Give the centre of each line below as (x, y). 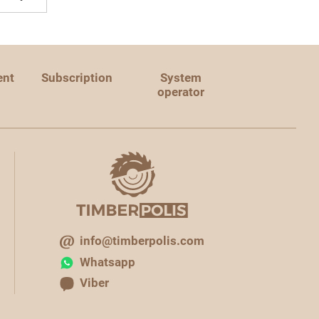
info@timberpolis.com (142, 241)
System (181, 78)
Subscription (77, 78)
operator (181, 92)
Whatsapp (108, 262)
